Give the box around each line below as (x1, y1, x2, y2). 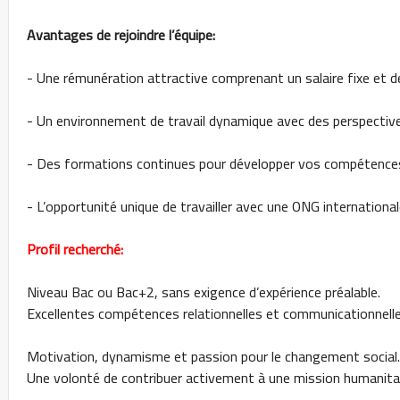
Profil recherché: (27, 236, 123, 263)
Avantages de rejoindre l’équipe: (27, 21, 215, 49)
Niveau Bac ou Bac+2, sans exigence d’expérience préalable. (27, 279, 380, 306)
